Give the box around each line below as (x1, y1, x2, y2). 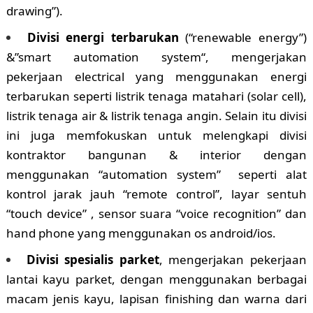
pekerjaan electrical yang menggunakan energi (6, 68, 307, 85)
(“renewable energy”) (178, 29, 307, 46)
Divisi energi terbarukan (27, 29, 179, 46)
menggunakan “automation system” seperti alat (6, 166, 307, 183)
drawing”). (6, 3, 63, 20)
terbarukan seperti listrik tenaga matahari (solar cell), (6, 88, 307, 105)
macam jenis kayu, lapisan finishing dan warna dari (6, 291, 307, 307)
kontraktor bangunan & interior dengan (6, 147, 307, 163)
